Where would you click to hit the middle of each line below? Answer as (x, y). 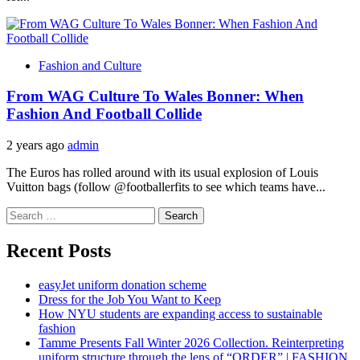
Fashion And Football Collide (104, 114)
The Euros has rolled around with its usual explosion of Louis (162, 173)
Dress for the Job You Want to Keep (130, 299)
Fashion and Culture (90, 65)
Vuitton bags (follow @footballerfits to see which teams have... (166, 187)
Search (23, 214)
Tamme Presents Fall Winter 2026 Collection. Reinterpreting (191, 342)
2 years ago (37, 145)
